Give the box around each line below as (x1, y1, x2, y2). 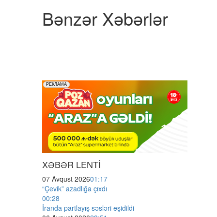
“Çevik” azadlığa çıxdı (42, 183, 107, 193)
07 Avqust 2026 (42, 173, 90, 184)
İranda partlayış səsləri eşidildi (42, 202, 134, 213)
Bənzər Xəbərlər (42, 5, 168, 31)
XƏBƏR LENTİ (42, 157, 101, 170)
